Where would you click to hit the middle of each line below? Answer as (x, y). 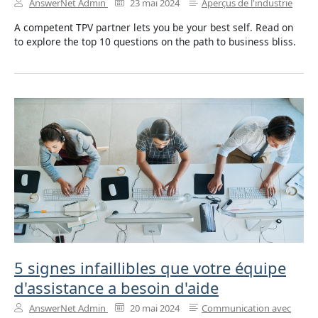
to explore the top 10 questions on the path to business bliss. (155, 41)
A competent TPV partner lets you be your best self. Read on (154, 27)
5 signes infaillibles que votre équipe (150, 267)
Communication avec (246, 308)
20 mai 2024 (154, 308)
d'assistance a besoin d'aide (116, 287)
